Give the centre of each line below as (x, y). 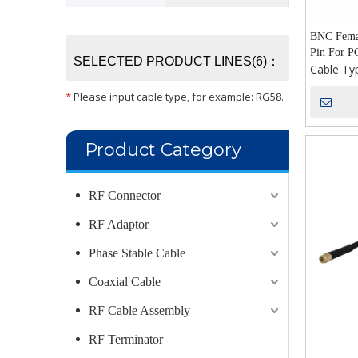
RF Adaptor (119, 224)
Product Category (163, 150)
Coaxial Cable (125, 282)
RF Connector (125, 195)
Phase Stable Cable (137, 253)
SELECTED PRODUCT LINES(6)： (177, 61)
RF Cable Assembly (139, 310)
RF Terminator (126, 339)
